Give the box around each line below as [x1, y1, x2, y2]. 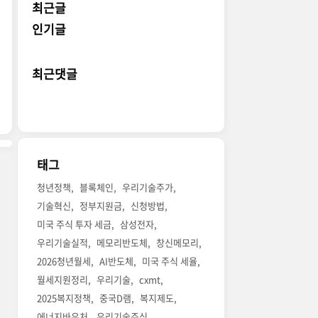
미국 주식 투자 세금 [37, 217, 112, 231]
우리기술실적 [37, 236, 89, 250]
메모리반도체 [97, 236, 148, 250]
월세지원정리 [37, 273, 89, 287]
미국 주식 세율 [142, 254, 198, 268]
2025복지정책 [37, 291, 92, 305]
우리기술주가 [122, 180, 174, 194]
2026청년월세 [37, 254, 92, 268]
